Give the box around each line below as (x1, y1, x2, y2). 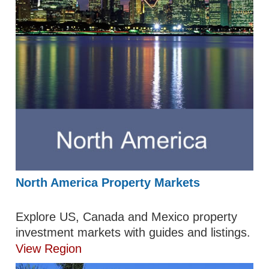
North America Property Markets (16, 176, 201, 190)
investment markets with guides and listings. (16, 226, 251, 240)
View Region (16, 242, 82, 256)
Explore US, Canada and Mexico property (16, 210, 238, 224)
